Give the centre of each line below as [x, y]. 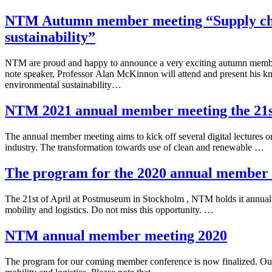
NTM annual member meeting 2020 [116, 235]
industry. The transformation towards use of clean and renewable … [134, 147]
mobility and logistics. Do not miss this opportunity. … [109, 209]
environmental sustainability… [63, 85]
